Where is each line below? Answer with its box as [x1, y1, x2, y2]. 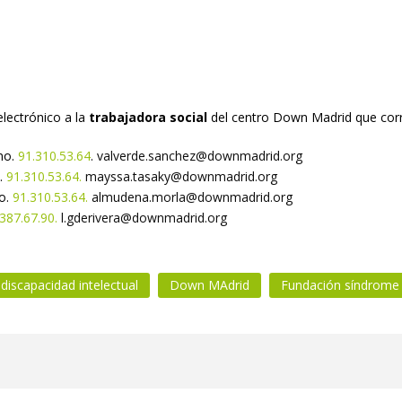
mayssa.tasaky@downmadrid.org [85, 168, 277, 185]
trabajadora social [89, 109, 207, 126]
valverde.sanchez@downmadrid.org [97, 147, 302, 164]
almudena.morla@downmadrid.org [92, 188, 293, 205]
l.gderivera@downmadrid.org [61, 209, 227, 226]
